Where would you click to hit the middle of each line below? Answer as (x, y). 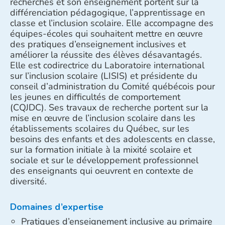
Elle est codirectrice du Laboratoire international (107, 65)
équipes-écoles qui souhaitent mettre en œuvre (106, 33)
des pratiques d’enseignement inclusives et (98, 44)
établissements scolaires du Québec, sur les (100, 128)
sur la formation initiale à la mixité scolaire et (101, 149)
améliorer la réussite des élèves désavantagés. (106, 54)
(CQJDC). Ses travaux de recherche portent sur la (109, 107)
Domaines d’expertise (57, 207)
